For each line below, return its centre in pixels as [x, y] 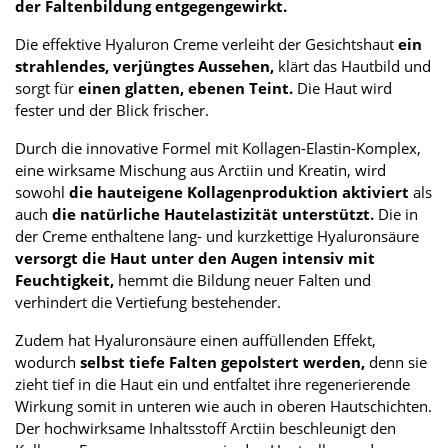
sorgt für [46, 88]
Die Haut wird [342, 88]
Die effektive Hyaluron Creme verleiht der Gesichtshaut [204, 44]
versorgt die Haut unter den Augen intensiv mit [195, 258]
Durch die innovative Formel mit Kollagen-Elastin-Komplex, [218, 148]
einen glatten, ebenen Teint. [185, 88]
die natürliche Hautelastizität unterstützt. [213, 214]
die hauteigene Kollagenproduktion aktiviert [237, 192]
